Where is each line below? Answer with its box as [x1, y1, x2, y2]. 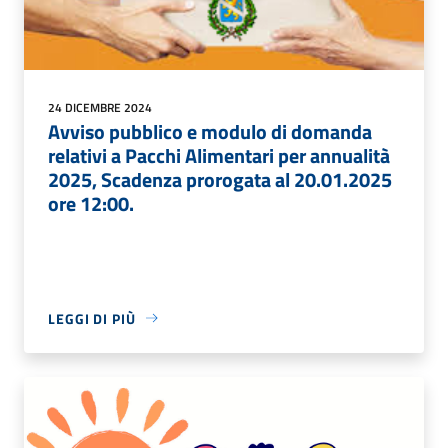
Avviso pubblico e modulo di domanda [48, 115, 372, 147]
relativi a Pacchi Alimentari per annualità [48, 139, 390, 171]
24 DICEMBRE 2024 [48, 97, 152, 117]
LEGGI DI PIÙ [48, 307, 136, 329]
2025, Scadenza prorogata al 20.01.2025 [48, 163, 392, 195]
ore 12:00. [48, 187, 134, 219]
